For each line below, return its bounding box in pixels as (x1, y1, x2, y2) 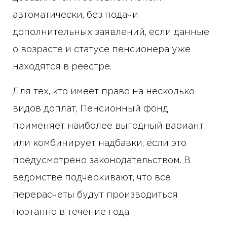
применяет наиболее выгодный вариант (13, 122, 204, 131)
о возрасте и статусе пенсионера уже (13, 46, 191, 54)
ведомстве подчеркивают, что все (13, 174, 171, 182)
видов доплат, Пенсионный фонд (13, 105, 168, 113)
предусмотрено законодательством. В (13, 157, 191, 165)
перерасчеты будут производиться (13, 191, 178, 200)
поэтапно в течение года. (13, 208, 131, 217)
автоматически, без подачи (13, 11, 138, 20)
